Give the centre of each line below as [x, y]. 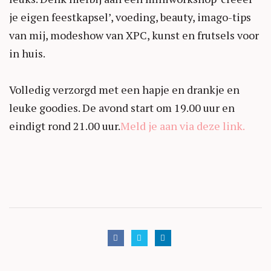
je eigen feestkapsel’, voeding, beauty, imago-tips [130, 17]
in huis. [27, 53]
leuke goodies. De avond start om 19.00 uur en [122, 108]
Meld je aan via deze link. [183, 126]
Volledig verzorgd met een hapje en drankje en [124, 90]
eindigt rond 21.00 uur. [65, 126]
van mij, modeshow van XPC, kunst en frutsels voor [134, 35]
